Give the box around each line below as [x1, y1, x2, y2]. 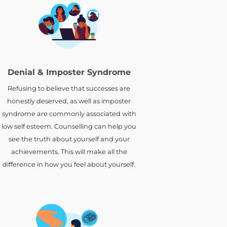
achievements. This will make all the [11, 147, 127, 156]
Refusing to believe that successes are [8, 84, 130, 92]
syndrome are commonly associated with [2, 109, 136, 118]
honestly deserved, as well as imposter [7, 97, 131, 105]
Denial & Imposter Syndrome [7, 67, 131, 77]
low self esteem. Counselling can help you [2, 122, 136, 130]
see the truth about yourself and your [8, 135, 130, 143]
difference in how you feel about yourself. [3, 160, 135, 168]
